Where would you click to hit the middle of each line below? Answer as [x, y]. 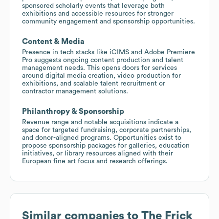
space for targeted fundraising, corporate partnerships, [107, 130]
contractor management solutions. [75, 91]
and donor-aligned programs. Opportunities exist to [102, 138]
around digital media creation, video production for [101, 76]
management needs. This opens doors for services [99, 68]
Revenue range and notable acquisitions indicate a [100, 122]
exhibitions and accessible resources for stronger [98, 13]
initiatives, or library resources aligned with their [98, 153]
